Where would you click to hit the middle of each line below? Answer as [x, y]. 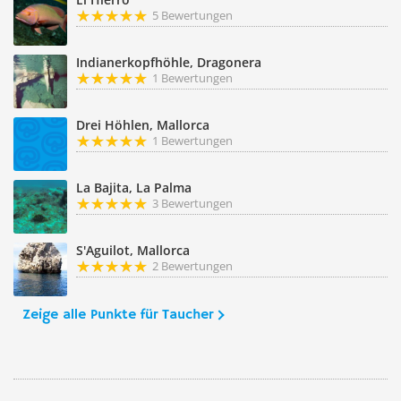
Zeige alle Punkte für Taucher [118, 315]
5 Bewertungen [192, 15]
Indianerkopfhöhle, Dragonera [169, 62]
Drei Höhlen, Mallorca [143, 125]
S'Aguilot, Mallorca [133, 250]
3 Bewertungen [192, 203]
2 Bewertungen [192, 266]
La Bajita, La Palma [134, 188]
